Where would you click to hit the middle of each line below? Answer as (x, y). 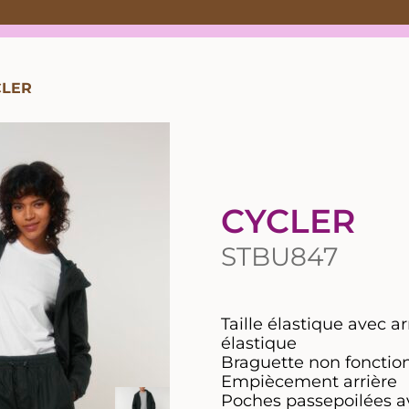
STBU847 (279, 257)
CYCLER (288, 221)
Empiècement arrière (309, 382)
